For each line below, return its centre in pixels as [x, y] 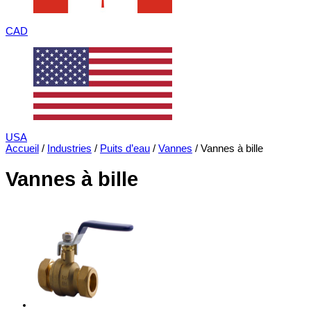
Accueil [22, 149]
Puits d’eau [125, 149]
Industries [69, 149]
